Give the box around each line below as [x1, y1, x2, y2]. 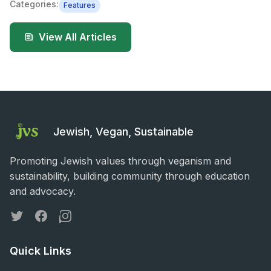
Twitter [9, 209, 41, 221]
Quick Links [10, 244, 71, 257]
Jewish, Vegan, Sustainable [53, 125, 194, 138]
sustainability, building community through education [10, 169, 250, 182]
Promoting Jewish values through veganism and [10, 154, 231, 167]
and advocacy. [10, 184, 76, 197]
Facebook [33, 209, 79, 221]
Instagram [57, 209, 103, 221]
